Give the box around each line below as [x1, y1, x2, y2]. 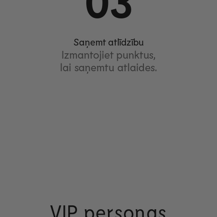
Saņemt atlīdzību [73, 35, 144, 47]
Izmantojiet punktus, [62, 47, 155, 61]
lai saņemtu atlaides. [60, 60, 157, 73]
